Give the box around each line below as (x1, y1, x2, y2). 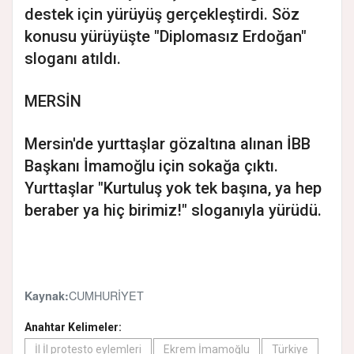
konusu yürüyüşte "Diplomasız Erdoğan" (24, 26, 307, 46)
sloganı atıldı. (24, 48, 121, 68)
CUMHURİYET (69, 286, 144, 303)
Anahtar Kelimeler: (24, 320, 122, 333)
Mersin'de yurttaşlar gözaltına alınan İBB (24, 134, 311, 153)
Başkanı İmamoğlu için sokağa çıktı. (24, 156, 278, 175)
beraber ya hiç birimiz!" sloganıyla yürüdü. (24, 200, 326, 220)
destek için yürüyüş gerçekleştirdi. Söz (24, 4, 299, 24)
